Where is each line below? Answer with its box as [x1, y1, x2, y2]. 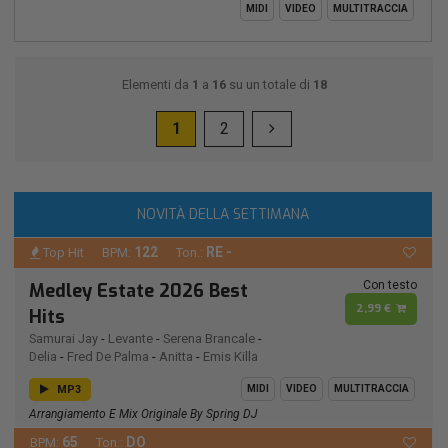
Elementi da [121, 76, 192, 92]
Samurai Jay [29, 330, 98, 346]
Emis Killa [203, 348, 258, 364]
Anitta [159, 348, 193, 364]
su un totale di [225, 76, 313, 92]
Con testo [362, 277, 417, 292]
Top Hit [40, 244, 87, 260]
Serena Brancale [163, 330, 255, 346]
